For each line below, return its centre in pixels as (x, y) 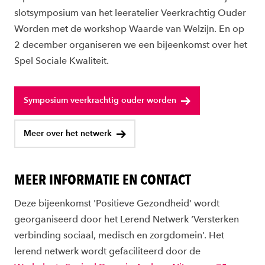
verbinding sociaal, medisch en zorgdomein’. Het (119, 235)
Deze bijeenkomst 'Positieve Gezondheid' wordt (117, 203)
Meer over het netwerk (68, 134)
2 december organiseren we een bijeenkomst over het (131, 44)
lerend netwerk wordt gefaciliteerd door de (107, 251)
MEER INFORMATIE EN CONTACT (103, 179)
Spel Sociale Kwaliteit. (63, 60)
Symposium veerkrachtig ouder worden (100, 101)
